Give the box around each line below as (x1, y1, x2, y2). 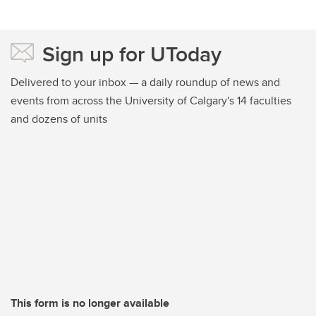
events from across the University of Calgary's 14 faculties (11, 92, 291, 109)
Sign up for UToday (42, 39, 221, 70)
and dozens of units (11, 111, 107, 128)
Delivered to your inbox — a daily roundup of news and (11, 74, 280, 91)
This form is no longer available (11, 295, 169, 312)
